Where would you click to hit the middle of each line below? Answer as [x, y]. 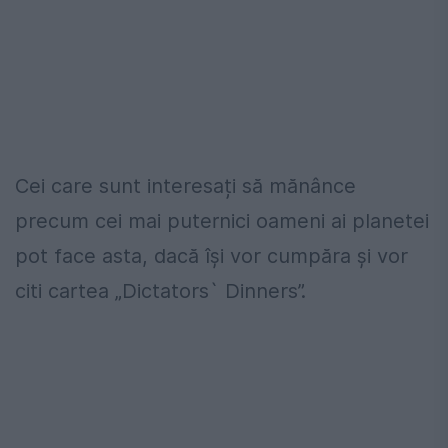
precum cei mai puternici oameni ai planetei [222, 221]
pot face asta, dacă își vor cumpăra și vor [211, 256]
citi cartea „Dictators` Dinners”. [160, 291]
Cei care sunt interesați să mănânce [185, 186]
